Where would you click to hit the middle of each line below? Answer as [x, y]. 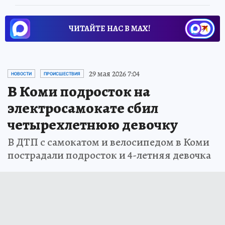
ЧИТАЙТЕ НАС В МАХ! [109, 28]
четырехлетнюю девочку [93, 124]
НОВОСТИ [21, 74]
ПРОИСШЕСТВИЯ [62, 74]
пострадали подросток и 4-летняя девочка [109, 155]
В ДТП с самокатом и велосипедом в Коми [108, 142]
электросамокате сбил [83, 108]
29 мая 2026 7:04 [114, 74]
